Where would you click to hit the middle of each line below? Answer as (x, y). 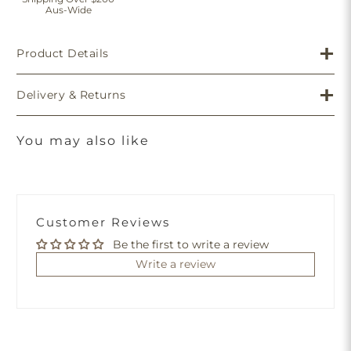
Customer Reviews (103, 223)
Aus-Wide (68, 10)
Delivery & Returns (71, 95)
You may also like (83, 141)
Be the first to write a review (191, 245)
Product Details (63, 54)
